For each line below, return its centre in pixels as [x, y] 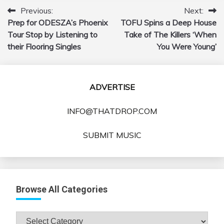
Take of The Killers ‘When [170, 35]
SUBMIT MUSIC [112, 135]
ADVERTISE [112, 87]
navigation [37, 31]
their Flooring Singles [44, 47]
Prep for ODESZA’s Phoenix [58, 23]
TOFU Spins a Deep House [168, 23]
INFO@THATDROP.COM [112, 111]
